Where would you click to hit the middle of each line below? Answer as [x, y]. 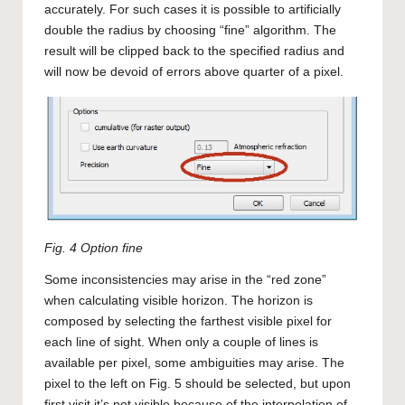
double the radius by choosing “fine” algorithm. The [190, 31]
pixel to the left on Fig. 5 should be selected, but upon [198, 384]
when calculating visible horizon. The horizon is [179, 301]
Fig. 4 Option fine [94, 249]
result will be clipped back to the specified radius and [194, 52]
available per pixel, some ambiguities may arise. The [194, 363]
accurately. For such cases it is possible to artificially [193, 10]
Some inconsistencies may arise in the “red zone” [187, 280]
